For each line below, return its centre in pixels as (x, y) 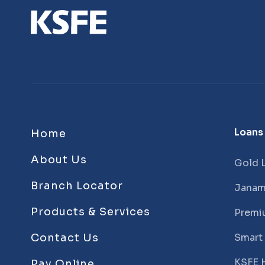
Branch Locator (77, 186)
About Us (59, 160)
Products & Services (91, 212)
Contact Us (65, 238)
